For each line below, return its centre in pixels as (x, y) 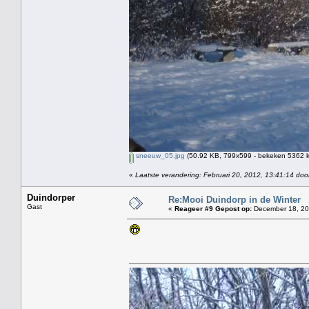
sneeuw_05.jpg (159, 155)
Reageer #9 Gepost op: (213, 208)
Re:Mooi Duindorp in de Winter (235, 199)
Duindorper (51, 197)
